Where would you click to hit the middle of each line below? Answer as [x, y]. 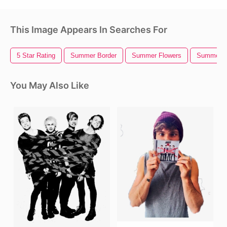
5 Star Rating [36, 56]
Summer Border [93, 56]
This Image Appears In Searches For [89, 30]
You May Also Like [50, 86]
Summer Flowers [157, 56]
